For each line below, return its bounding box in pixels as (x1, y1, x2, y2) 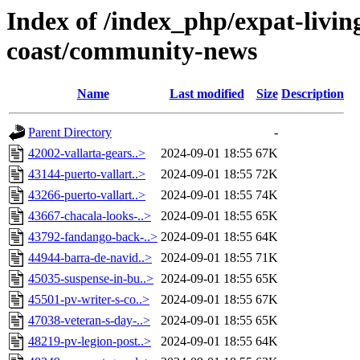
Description (281, 87, 344, 101)
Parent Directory (28, 125, 112, 140)
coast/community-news (6, 36, 257, 65)
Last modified (169, 87, 244, 101)
